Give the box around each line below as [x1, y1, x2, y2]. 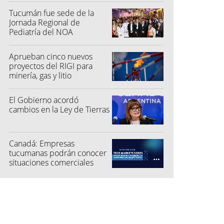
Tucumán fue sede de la [9, 7, 94, 18]
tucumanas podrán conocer [9, 147, 106, 158]
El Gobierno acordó [9, 94, 78, 105]
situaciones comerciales [9, 156, 93, 168]
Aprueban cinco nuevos [9, 50, 92, 62]
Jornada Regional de [9, 16, 80, 28]
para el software [9, 166, 66, 177]
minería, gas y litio [9, 69, 71, 81]
